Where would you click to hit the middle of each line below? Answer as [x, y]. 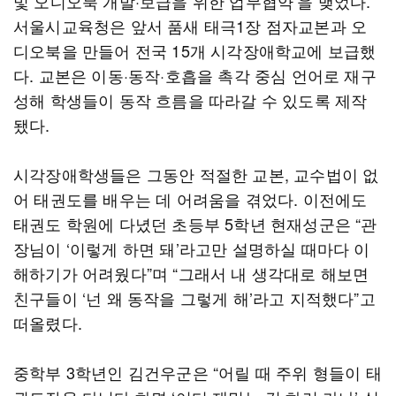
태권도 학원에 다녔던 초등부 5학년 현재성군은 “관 [195, 224]
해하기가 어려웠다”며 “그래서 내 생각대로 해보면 [191, 273]
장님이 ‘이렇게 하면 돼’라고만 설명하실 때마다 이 [192, 248]
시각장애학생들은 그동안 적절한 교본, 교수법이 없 [196, 174]
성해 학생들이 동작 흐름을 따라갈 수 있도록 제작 [190, 100]
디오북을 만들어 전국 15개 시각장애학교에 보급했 [195, 50]
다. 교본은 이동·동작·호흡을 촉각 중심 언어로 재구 [195, 75]
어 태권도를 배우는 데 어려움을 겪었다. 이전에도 [190, 199]
